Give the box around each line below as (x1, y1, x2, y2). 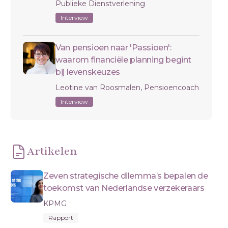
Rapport (48, 214, 74, 221)
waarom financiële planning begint (55, 55, 192, 65)
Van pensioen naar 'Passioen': (55, 43, 172, 52)
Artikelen (27, 144, 78, 159)
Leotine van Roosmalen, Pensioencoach (55, 83, 199, 92)
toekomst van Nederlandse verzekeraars (43, 183, 205, 193)
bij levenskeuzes (55, 67, 120, 77)
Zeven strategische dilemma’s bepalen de (43, 171, 208, 181)
